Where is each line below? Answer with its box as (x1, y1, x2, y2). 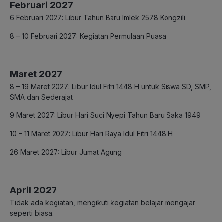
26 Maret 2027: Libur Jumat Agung (10, 147, 122, 156)
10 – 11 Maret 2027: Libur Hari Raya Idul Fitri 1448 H (10, 129, 173, 138)
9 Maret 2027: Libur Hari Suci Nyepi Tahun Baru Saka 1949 (10, 111, 201, 119)
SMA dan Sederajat (10, 92, 73, 101)
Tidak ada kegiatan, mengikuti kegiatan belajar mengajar (10, 198, 195, 207)
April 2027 (10, 184, 57, 196)
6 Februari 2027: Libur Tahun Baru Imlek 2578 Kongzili (10, 13, 185, 22)
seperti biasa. (10, 208, 54, 217)
